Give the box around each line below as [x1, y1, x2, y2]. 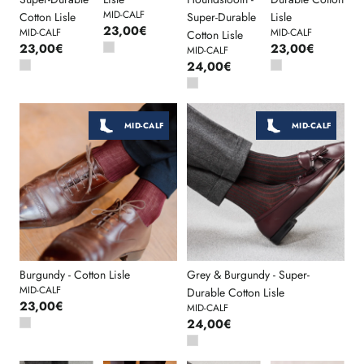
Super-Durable [186, 8, 256, 25]
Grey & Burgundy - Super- [186, 266, 310, 283]
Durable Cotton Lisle [186, 284, 284, 301]
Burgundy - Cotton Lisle [19, 266, 130, 283]
